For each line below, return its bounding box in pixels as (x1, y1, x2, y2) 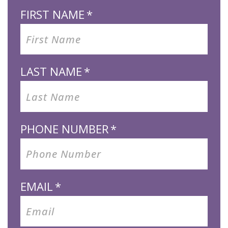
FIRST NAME (20, 6, 84, 22)
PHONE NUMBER (20, 121, 108, 137)
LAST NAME (20, 64, 82, 79)
